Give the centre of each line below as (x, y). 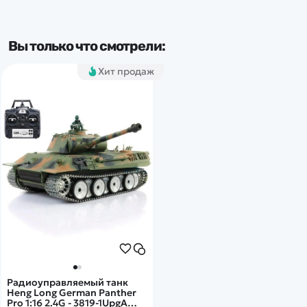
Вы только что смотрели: (87, 46)
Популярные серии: (77, 20)
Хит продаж (126, 71)
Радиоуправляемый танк (68, 282)
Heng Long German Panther (72, 292)
